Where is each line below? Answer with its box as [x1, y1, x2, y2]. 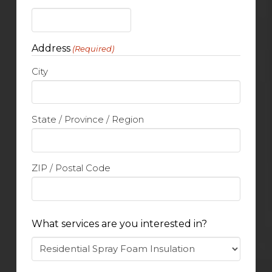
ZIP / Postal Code [31, 162, 110, 174]
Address [31, 42, 70, 54]
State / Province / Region [31, 114, 144, 126]
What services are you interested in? [31, 217, 207, 229]
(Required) [72, 43, 115, 53]
